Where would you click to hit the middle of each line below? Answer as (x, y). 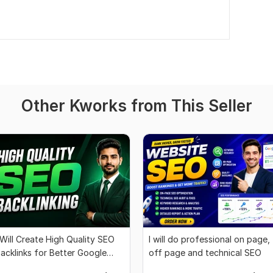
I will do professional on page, (209, 239)
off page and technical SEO (205, 253)
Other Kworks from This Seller (136, 106)
